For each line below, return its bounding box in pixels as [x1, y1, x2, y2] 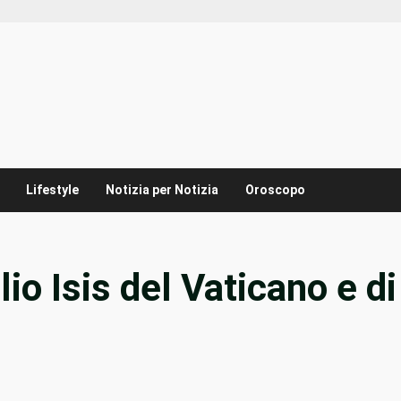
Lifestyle [26, 183, 79, 198]
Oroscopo [245, 183, 305, 198]
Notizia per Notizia [106, 183, 218, 198]
